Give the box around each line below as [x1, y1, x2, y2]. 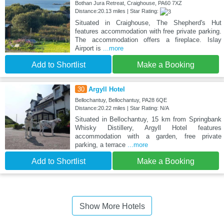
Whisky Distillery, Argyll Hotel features [74, 123, 221, 131]
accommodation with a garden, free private [74, 132, 221, 140]
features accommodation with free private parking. [74, 27, 221, 35]
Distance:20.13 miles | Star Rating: [74, 7, 160, 14]
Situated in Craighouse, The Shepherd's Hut [74, 18, 221, 26]
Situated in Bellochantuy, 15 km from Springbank [74, 115, 221, 123]
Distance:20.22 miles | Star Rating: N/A [74, 104, 169, 111]
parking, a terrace [74, 140, 127, 148]
